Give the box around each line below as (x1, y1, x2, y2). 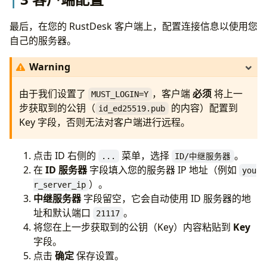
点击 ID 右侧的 (33, 149, 98, 163)
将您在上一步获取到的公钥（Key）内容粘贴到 (33, 221, 233, 234)
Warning (29, 60, 70, 74)
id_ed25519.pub (98, 104, 166, 114)
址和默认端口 (33, 206, 93, 220)
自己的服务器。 (10, 34, 76, 48)
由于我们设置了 (19, 87, 88, 101)
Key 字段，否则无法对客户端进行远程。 (19, 116, 190, 129)
